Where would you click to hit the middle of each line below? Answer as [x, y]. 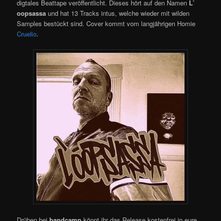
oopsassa [32, 13]
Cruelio [27, 34]
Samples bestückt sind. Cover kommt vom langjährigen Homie [106, 23]
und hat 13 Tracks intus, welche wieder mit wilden [118, 13]
